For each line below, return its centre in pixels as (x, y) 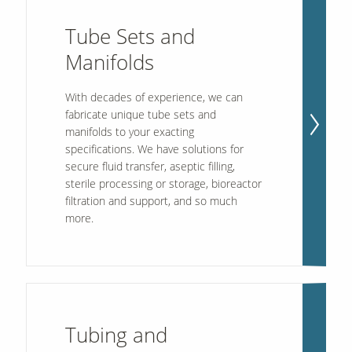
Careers (321, 104)
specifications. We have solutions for (154, 148)
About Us (30, 326)
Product (31, 155)
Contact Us (321, 44)
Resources (30, 244)
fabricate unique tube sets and (140, 114)
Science (30, 76)
